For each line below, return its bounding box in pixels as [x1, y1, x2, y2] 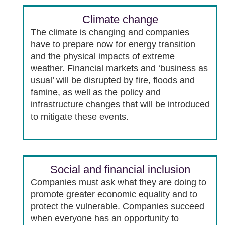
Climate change [82, 13, 158, 26]
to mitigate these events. [30, 111, 129, 122]
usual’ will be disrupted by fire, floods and [30, 75, 195, 85]
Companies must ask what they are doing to [30, 177, 206, 187]
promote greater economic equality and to [30, 189, 197, 199]
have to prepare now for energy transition [30, 39, 195, 49]
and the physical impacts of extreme [30, 51, 175, 61]
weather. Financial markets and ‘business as [30, 63, 208, 73]
